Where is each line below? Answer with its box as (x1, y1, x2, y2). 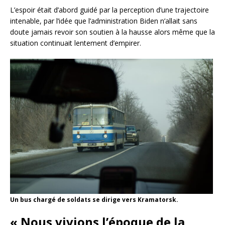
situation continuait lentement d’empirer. (10, 38, 141, 48)
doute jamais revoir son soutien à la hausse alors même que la (10, 27, 215, 37)
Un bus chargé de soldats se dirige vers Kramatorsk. (10, 195, 178, 204)
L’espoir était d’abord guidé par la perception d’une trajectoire (10, 5, 209, 15)
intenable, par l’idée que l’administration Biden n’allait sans (10, 16, 197, 26)
